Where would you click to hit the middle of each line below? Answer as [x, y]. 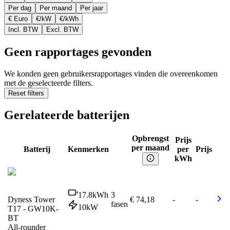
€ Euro [18, 18]
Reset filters [26, 93]
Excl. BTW [62, 29]
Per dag [20, 8]
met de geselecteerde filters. [49, 83]
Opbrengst [150, 139]
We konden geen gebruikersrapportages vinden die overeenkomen [111, 73]
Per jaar [92, 8]
